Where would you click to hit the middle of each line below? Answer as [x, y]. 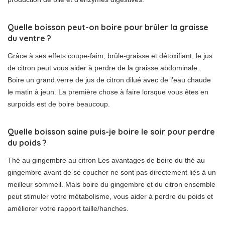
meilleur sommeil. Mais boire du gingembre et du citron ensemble [111, 185]
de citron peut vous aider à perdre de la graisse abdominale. [103, 68]
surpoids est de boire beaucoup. [59, 104]
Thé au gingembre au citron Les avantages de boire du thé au [106, 160]
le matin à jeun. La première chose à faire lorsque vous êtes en [108, 92]
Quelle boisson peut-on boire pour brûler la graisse [108, 27]
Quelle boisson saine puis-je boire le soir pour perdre [111, 132]
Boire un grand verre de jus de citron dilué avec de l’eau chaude [109, 80]
